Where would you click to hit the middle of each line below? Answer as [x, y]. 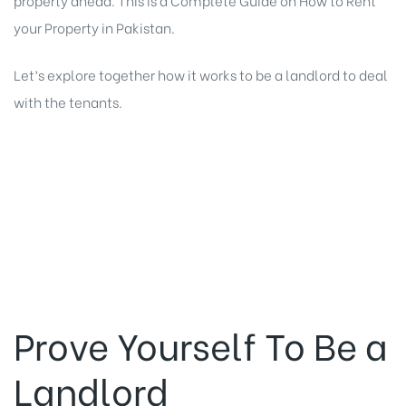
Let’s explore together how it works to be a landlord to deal [201, 75]
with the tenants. [68, 102]
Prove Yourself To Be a [201, 343]
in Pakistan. [137, 27]
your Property [56, 27]
